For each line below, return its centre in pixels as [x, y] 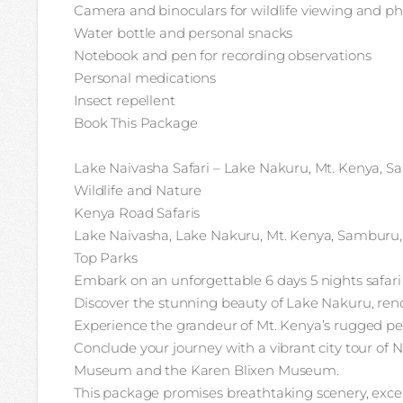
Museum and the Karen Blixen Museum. [206, 370]
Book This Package [136, 123]
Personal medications [145, 78]
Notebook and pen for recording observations [223, 55]
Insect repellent [125, 100]
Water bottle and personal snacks [184, 33]
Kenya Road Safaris [137, 213]
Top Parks [106, 258]
